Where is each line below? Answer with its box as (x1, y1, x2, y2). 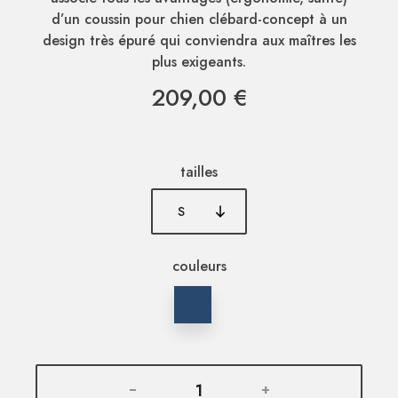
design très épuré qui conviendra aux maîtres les (42, 29, 356, 51)
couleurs (171, 255, 227, 276)
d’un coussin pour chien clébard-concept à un (51, 8, 347, 29)
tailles (180, 161, 218, 182)
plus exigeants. (152, 51, 246, 72)
